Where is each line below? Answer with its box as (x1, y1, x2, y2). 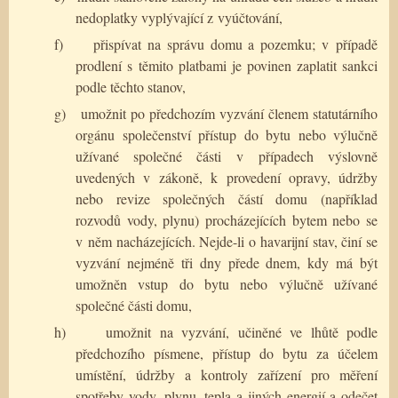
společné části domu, (76, 295, 192, 314)
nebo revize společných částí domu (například (76, 188, 378, 208)
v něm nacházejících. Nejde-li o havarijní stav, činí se (76, 231, 378, 251)
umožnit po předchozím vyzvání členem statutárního (81, 103, 378, 123)
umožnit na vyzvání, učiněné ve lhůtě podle (106, 322, 378, 341)
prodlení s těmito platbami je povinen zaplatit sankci (76, 55, 378, 75)
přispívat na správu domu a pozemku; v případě (93, 34, 378, 53)
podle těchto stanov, (76, 76, 186, 96)
